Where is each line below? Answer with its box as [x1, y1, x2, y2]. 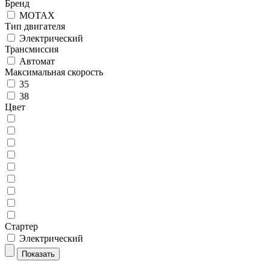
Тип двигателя [5, 21, 65, 31]
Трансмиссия [5, 44, 58, 54]
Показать [22, 250, 55, 259]
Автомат [19, 56, 55, 66]
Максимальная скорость [5, 67, 103, 77]
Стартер [5, 221, 38, 231]
